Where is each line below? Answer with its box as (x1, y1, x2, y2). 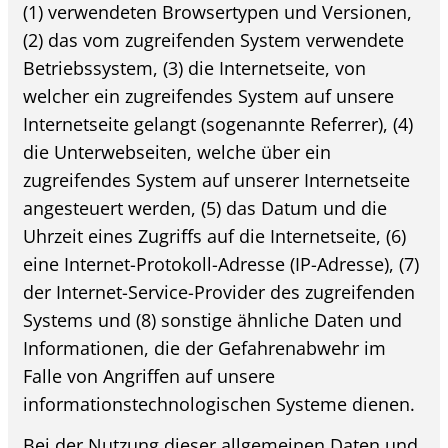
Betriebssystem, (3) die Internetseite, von (23, 56, 367, 81)
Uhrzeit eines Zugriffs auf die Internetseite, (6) (23, 224, 407, 249)
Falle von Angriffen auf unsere (23, 364, 276, 389)
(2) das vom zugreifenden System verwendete (23, 28, 405, 53)
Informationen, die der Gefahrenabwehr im (23, 336, 387, 361)
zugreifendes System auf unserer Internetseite (23, 168, 411, 193)
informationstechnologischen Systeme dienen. (23, 392, 416, 417)
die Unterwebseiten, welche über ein (23, 140, 332, 165)
